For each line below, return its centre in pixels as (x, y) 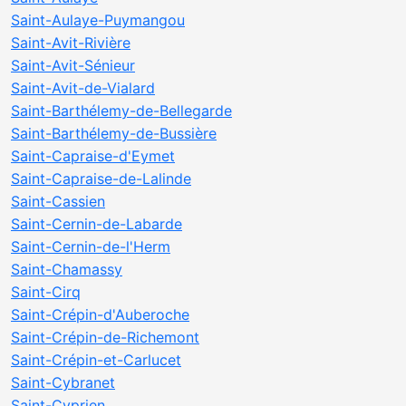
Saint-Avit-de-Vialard (83, 88)
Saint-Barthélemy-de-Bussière (114, 133)
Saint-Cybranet (63, 382)
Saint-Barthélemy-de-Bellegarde (121, 111)
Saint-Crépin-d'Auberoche (100, 314)
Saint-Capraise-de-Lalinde (101, 179)
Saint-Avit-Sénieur (73, 65)
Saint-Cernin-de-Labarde (97, 224)
